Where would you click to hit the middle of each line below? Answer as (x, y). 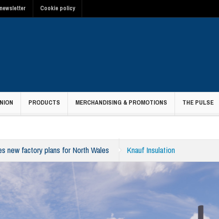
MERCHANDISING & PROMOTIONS (121, 102)
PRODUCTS (44, 102)
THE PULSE (198, 102)
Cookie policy (57, 8)
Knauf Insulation (151, 150)
